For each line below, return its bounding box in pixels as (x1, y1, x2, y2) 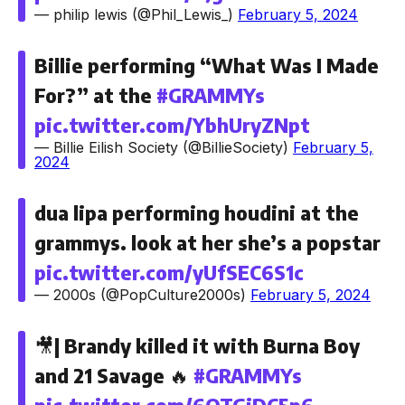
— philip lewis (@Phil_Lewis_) (34, 5, 238, 24)
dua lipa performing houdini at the (34, 200, 359, 225)
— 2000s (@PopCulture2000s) (34, 286, 250, 304)
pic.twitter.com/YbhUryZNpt (34, 112, 310, 137)
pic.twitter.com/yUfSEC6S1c (34, 259, 304, 285)
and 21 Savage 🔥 (34, 363, 193, 388)
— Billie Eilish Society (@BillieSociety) (34, 138, 293, 156)
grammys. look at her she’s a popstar (34, 230, 381, 255)
